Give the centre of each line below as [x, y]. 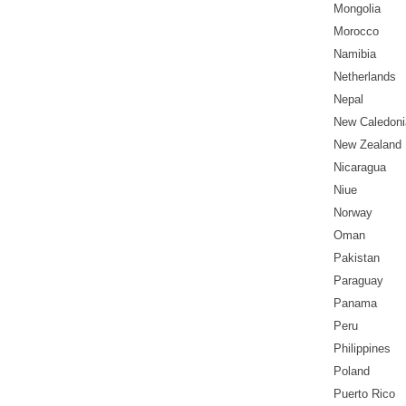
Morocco [356, 32]
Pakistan [357, 258]
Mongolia [357, 9]
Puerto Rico [364, 394]
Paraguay [358, 281]
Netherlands [365, 77]
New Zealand [367, 145]
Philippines [362, 349]
